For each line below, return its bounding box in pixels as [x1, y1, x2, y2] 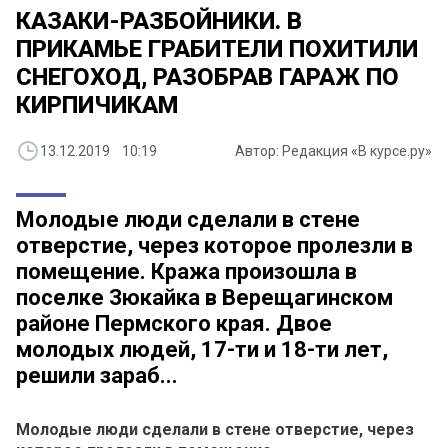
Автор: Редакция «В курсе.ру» [235, 143, 432, 160]
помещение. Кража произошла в [16, 259, 357, 285]
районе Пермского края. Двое [16, 311, 332, 337]
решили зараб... [16, 363, 178, 389]
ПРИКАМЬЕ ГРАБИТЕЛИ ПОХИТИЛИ [16, 35, 418, 64]
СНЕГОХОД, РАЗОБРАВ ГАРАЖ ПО [16, 63, 399, 92]
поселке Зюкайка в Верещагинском [16, 285, 393, 311]
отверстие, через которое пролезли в [16, 233, 413, 259]
